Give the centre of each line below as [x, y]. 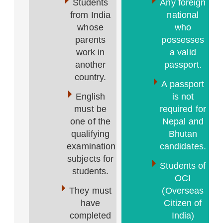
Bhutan [183, 134]
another [90, 65]
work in [90, 52]
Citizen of [183, 203]
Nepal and [183, 121]
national [183, 15]
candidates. [183, 146]
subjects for [91, 159]
